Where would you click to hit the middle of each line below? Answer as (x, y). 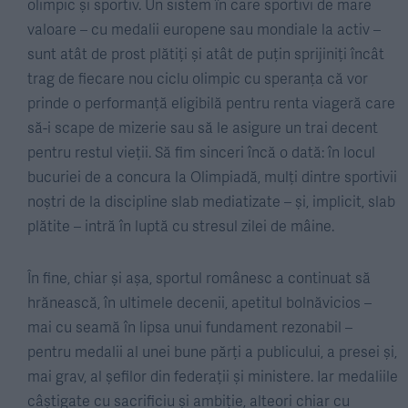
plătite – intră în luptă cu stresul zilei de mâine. (181, 225)
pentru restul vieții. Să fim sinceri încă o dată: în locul (201, 152)
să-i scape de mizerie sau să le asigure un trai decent (203, 127)
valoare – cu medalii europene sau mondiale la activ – (204, 29)
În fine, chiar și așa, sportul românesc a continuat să (199, 277)
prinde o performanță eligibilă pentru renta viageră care (211, 102)
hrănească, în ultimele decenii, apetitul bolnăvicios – (199, 302)
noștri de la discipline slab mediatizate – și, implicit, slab (211, 201)
